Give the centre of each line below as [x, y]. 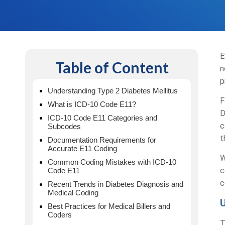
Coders [60, 215]
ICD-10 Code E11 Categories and [103, 118]
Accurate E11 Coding [83, 148]
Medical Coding [73, 193]
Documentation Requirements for [102, 140]
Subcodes [65, 126]
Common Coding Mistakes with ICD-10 [112, 162]
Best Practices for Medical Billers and [109, 206]
